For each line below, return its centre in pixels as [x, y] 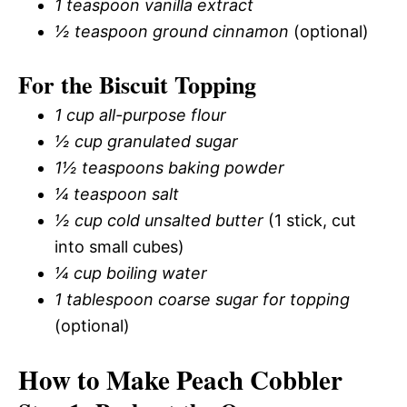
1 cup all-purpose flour [140, 114]
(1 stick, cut [310, 220]
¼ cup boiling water [131, 273]
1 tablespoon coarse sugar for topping [202, 299]
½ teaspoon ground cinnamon [172, 31]
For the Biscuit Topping [137, 84]
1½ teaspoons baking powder [169, 167]
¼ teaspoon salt [117, 194]
